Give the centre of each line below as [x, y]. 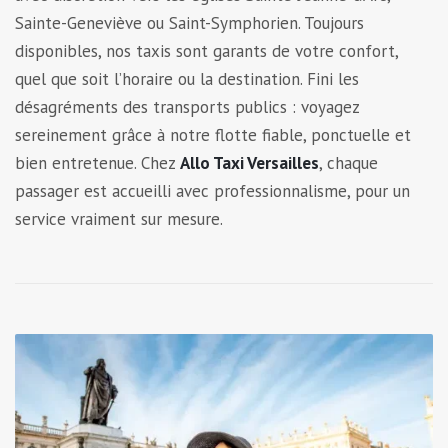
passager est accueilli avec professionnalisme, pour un [212, 191]
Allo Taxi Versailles [249, 163]
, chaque [348, 163]
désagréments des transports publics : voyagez [187, 107]
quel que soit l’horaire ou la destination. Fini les [187, 79]
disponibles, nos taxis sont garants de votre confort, [206, 51]
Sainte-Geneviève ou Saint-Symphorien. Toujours [189, 23]
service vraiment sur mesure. [118, 219]
